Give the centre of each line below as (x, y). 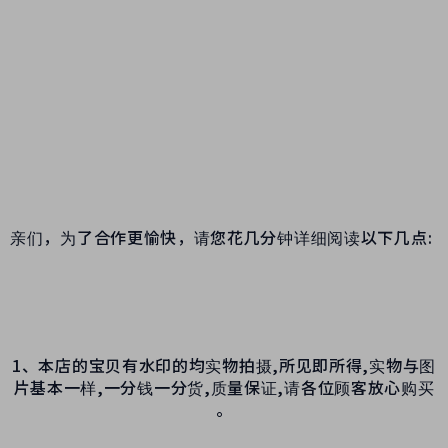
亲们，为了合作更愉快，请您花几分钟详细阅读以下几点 (219, 236)
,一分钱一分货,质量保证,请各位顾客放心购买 (266, 386)
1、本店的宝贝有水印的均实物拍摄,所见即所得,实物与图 (224, 364)
